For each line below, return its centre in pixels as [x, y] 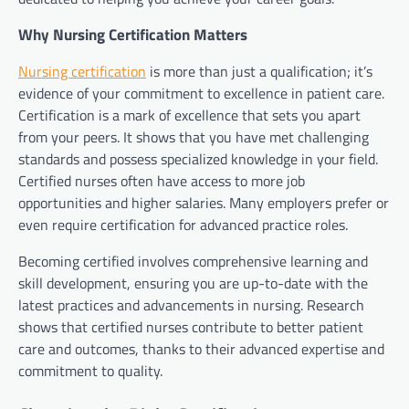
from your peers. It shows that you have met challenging [194, 136]
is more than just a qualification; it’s [259, 71]
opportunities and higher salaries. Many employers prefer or [204, 202]
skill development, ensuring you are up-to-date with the [193, 283]
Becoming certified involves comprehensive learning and [193, 261]
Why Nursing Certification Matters [133, 34]
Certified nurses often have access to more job [162, 180]
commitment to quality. [90, 370]
